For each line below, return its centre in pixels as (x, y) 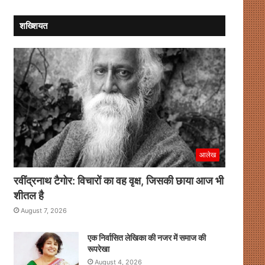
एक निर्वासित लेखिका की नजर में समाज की (146, 237)
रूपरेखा (98, 248)
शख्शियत (33, 25)
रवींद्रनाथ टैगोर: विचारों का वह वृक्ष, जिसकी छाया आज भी (118, 180)
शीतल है (28, 195)
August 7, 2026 (43, 210)
